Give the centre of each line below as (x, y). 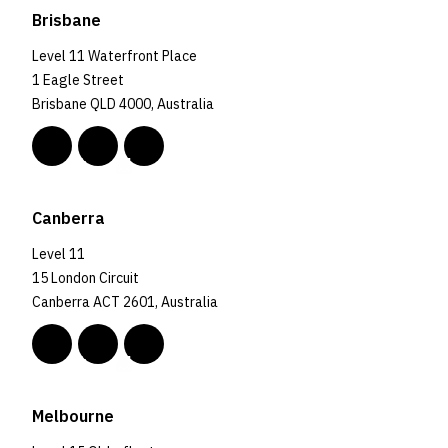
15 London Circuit (85, 277)
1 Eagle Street (78, 79)
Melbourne (73, 415)
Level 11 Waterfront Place (114, 55)
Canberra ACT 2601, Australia (125, 301)
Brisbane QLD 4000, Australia (123, 103)
